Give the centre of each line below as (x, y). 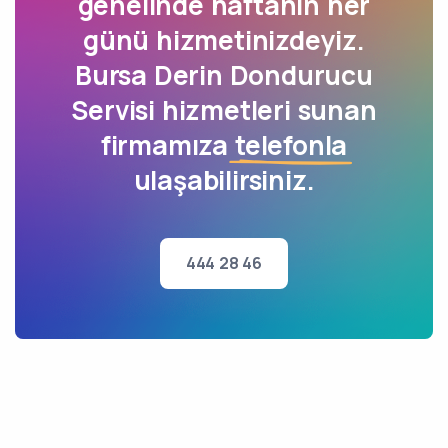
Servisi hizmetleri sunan (224, 110)
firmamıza (167, 145)
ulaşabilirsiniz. (224, 180)
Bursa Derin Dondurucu (224, 75)
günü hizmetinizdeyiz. (224, 40)
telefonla (291, 145)
